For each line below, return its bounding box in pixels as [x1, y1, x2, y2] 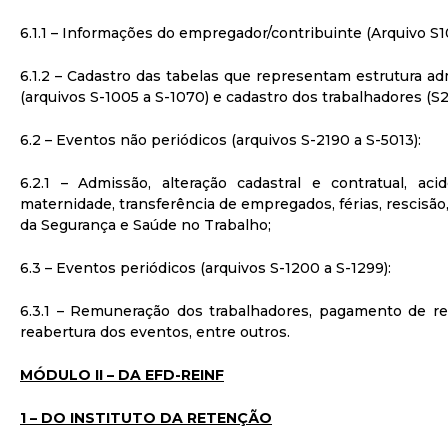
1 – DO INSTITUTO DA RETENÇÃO [20, 409, 272, 427]
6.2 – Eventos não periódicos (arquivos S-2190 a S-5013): [20, 131, 421, 149]
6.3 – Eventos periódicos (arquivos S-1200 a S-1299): [20, 259, 391, 277]
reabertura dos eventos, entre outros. [20, 323, 290, 341]
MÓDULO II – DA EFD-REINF [20, 366, 224, 384]
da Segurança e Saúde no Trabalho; [20, 216, 271, 234]
